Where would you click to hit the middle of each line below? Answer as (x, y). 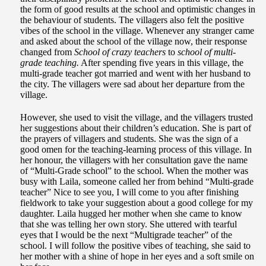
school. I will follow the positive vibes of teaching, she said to (135, 246)
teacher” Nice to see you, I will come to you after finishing (129, 192)
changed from (47, 52)
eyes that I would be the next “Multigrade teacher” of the (126, 235)
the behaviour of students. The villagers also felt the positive (132, 20)
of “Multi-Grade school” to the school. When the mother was (134, 171)
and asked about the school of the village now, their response (134, 42)
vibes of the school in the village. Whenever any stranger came (137, 31)
